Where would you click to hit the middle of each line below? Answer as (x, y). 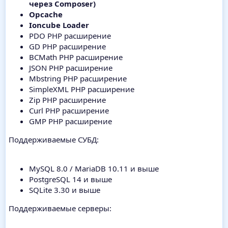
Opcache (46, 14)
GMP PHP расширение (70, 121)
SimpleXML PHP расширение (82, 89)
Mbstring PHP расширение (78, 78)
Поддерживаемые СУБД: (54, 139)
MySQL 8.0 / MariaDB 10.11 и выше (94, 168)
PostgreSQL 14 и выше (70, 179)
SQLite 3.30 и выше (65, 190)
